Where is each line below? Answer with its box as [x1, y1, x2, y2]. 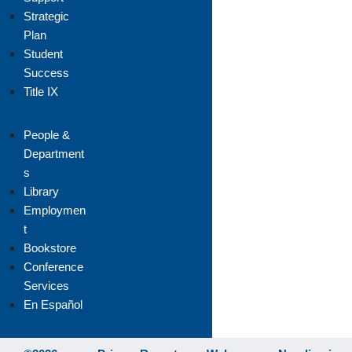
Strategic [24, 9, 69, 23]
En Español [24, 298, 82, 311]
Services [24, 279, 69, 292]
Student [24, 47, 63, 60]
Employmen [24, 203, 86, 217]
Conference [24, 260, 83, 273]
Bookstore [24, 241, 76, 255]
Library [24, 185, 59, 198]
